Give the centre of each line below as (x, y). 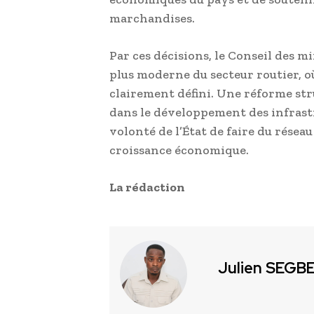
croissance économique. (179, 150)
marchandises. (152, 18)
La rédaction (147, 187)
